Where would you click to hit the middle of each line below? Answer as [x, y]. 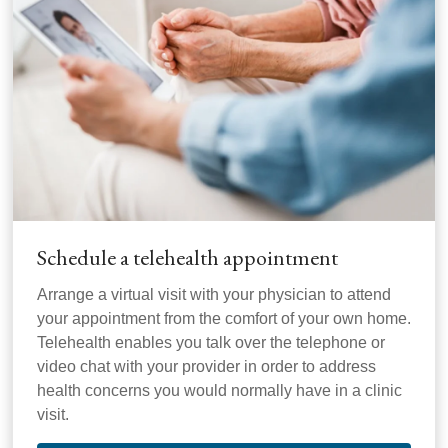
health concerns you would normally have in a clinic [219, 391]
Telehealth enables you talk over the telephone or [211, 343]
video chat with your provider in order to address [206, 367]
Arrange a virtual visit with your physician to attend [214, 295]
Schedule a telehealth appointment [187, 258]
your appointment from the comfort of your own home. [224, 319]
